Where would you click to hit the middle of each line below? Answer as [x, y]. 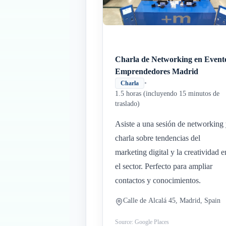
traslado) [127, 104]
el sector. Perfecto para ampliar [164, 166]
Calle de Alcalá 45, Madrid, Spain [172, 201]
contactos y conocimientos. [158, 180]
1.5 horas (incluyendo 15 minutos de [167, 94]
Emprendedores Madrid [157, 71]
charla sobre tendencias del [158, 138]
